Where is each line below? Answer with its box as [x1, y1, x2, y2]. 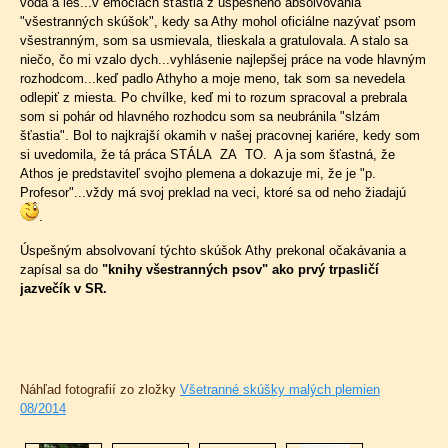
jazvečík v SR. [20, 281, 107, 296]
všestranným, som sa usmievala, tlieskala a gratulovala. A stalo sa [20, 33, 408, 48]
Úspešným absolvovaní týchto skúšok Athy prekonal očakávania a [20, 243, 406, 258]
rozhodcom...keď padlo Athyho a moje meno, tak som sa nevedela [20, 71, 405, 86]
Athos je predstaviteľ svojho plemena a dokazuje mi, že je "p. [20, 166, 376, 181]
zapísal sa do [20, 262, 102, 277]
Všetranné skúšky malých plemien [180, 382, 380, 397]
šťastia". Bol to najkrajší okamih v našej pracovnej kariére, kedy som [20, 128, 420, 143]
